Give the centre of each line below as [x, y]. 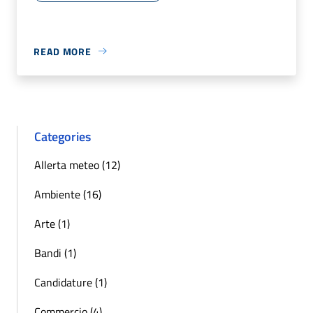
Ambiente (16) [68, 194]
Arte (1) [52, 223]
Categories [63, 136]
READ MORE [63, 51]
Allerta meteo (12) [77, 165]
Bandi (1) [55, 253]
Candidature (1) [71, 282]
